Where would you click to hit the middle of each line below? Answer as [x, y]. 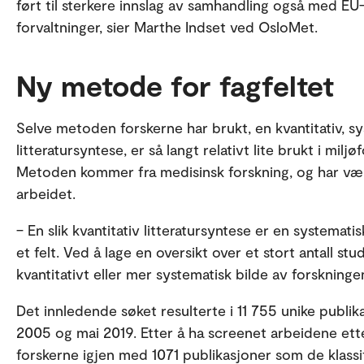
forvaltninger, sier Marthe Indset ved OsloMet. [167, 27]
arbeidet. [46, 193]
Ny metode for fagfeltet [175, 85]
